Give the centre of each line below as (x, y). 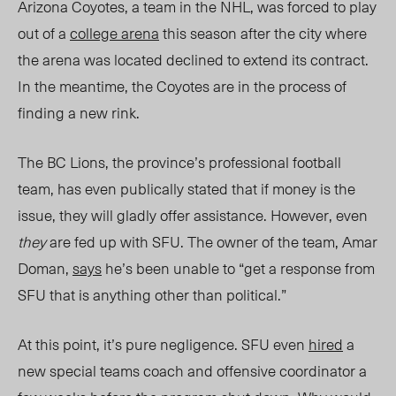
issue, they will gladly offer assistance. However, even (193, 215)
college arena (114, 33)
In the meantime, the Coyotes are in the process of (182, 86)
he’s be (127, 268)
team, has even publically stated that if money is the (187, 189)
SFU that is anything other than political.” (152, 295)
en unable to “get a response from (264, 268)
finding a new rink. (80, 113)
